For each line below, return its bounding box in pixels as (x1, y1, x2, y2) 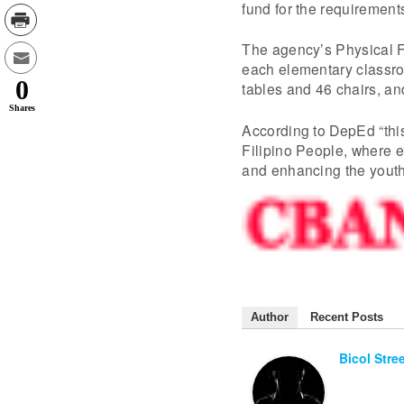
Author (251, 310, 289, 324)
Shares (9, 103, 35, 113)
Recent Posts (310, 310, 384, 324)
